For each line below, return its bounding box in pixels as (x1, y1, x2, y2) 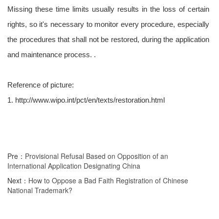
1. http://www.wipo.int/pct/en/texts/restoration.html (7, 96, 165, 104)
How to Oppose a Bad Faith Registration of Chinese (28, 175, 188, 185)
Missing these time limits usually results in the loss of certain (7, 5, 209, 13)
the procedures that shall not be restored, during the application (7, 35, 209, 44)
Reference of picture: (7, 81, 74, 89)
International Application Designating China (7, 161, 140, 171)
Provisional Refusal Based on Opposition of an (25, 151, 168, 161)
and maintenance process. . (7, 50, 96, 59)
